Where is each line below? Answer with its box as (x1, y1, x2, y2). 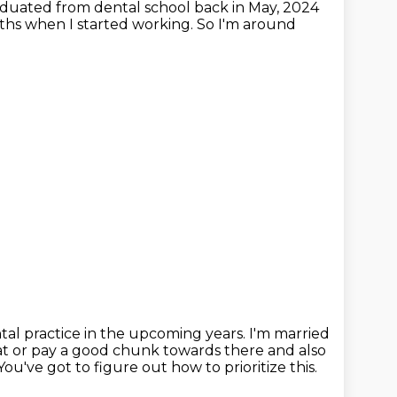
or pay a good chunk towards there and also (12, 342, 326, 359)
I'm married (249, 325, 330, 342)
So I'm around (197, 16, 296, 33)
